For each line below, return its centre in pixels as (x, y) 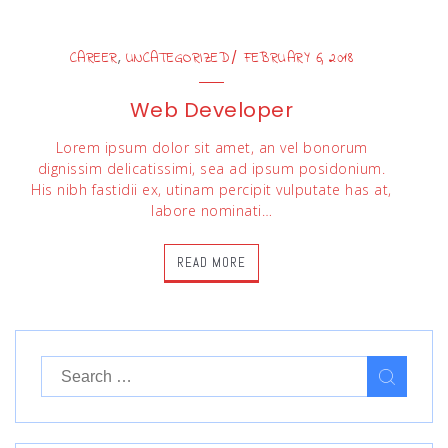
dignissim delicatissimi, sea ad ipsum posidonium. (211, 168)
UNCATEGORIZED (177, 58)
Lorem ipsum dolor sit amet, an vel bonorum (211, 147)
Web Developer (211, 110)
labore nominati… (211, 210)
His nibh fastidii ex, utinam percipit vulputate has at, (211, 189)
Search (70, 367)
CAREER (93, 58)
